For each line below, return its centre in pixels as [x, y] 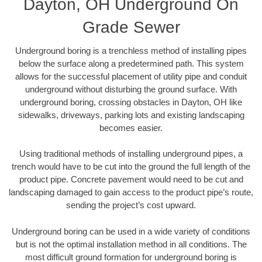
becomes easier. [131, 127]
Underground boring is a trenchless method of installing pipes [131, 50]
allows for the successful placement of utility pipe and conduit [131, 76]
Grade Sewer [131, 27]
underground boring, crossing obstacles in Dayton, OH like [131, 102]
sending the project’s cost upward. [131, 205]
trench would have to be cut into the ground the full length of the [131, 167]
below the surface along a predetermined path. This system [131, 63]
